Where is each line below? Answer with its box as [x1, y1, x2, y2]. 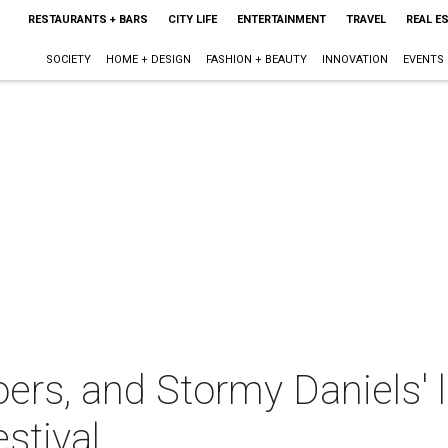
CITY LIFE [167, 13, 217, 26]
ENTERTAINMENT [236, 13, 326, 26]
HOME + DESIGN [105, 53, 191, 66]
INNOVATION [321, 53, 388, 66]
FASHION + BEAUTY [205, 53, 307, 66]
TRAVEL [345, 13, 386, 26]
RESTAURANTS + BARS [27, 13, 148, 26]
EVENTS [402, 53, 444, 66]
